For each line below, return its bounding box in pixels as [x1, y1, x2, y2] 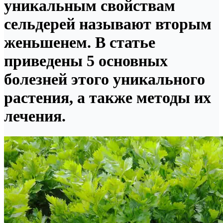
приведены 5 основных [4, 52, 168, 70]
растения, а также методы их [4, 89, 211, 107]
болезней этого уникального [4, 70, 205, 89]
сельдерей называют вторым [4, 15, 212, 33]
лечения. [4, 107, 66, 125]
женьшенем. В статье [4, 33, 155, 52]
